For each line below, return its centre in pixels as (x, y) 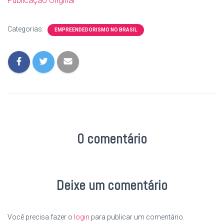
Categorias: (26, 29)
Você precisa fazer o (41, 217)
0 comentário (112, 139)
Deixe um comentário (112, 185)
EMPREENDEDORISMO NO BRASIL (96, 30)
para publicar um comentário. (137, 217)
